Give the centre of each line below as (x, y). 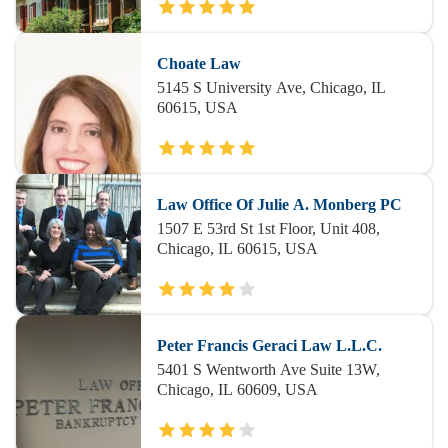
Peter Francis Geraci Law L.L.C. (269, 345)
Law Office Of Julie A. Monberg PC (279, 204)
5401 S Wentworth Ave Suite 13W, (268, 369)
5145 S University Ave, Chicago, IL (271, 87)
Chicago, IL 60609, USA (237, 389)
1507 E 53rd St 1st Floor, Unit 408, (268, 228)
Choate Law (198, 63)
